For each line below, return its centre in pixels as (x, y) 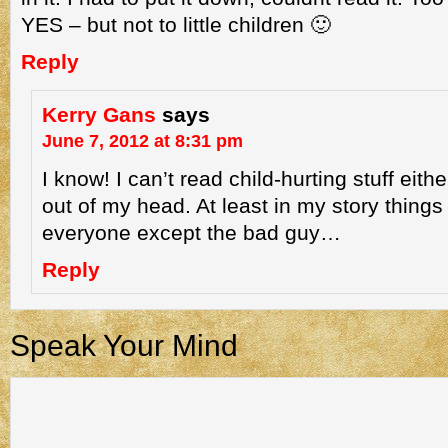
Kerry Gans (99, 114)
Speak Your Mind (124, 345)
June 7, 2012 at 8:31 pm (142, 141)
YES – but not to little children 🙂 (176, 24)
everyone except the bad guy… (191, 232)
